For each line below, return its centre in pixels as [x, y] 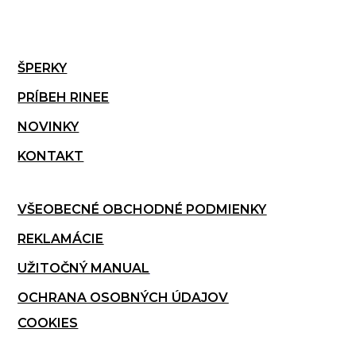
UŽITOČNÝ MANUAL [84, 268]
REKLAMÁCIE [61, 238]
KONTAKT [51, 156]
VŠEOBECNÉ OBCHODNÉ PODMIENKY [142, 209]
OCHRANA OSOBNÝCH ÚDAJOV [123, 297]
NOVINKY [48, 126]
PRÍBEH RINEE [64, 97]
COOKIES [48, 323]
